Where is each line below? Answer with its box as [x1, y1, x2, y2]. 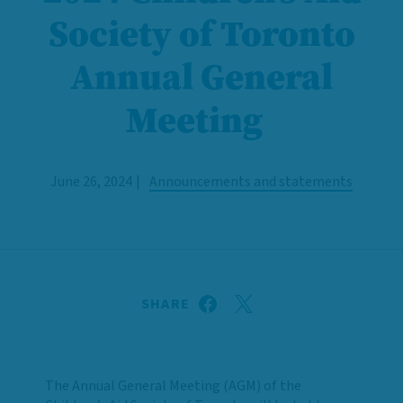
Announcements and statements [149, 171, 353, 192]
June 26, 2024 [50, 171, 132, 192]
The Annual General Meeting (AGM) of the [45, 375, 301, 396]
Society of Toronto [48, 8, 355, 58]
